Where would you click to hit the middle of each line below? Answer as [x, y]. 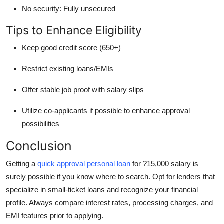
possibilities [41, 124]
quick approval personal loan [84, 164]
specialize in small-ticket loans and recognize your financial [102, 190]
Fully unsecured [88, 9]
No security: [42, 9]
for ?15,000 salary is [164, 164]
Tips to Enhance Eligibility [74, 30]
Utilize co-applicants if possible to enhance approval [106, 111]
